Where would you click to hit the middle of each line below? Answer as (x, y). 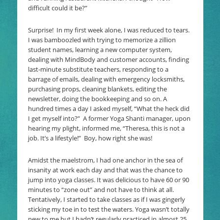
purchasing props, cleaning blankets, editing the (97, 89)
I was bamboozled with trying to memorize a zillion (102, 40)
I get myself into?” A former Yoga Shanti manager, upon (109, 119)
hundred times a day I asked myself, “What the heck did (109, 109)
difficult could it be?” (57, 8)
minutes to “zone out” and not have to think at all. (101, 190)
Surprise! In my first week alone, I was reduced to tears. (109, 30)
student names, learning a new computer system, (100, 50)
